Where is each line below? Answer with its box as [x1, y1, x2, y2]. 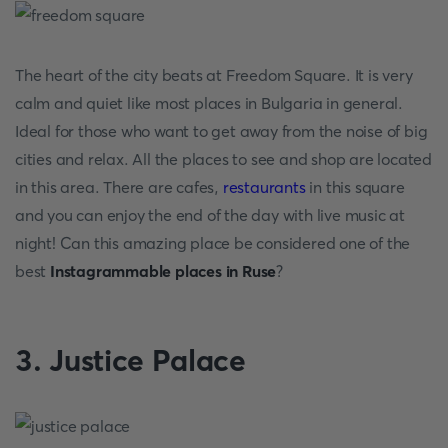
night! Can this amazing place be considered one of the [15, 233, 411, 253]
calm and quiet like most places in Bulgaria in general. [15, 93, 403, 113]
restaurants [222, 177, 306, 197]
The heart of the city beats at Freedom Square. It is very [15, 65, 413, 85]
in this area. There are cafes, [15, 177, 223, 197]
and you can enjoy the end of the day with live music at [15, 205, 405, 225]
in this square [305, 177, 405, 197]
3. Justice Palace [15, 342, 246, 379]
